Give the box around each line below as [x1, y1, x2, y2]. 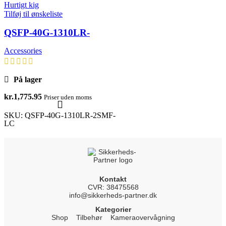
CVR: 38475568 [87, 183, 139, 192]
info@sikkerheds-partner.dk [69, 191, 157, 200]
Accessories [4, 46, 42, 55]
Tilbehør [76, 213, 102, 222]
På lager [12, 75, 42, 84]
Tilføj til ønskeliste [4, 10, 63, 19]
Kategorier [95, 205, 131, 214]
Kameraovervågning [110, 213, 175, 222]
